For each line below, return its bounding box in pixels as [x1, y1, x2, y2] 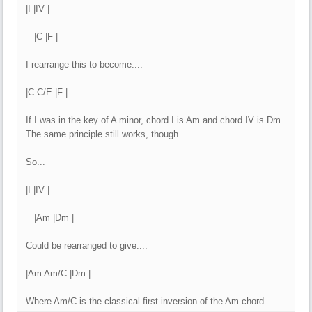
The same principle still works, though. [26, 129, 181, 139]
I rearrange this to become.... [26, 59, 143, 70]
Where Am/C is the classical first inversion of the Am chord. [26, 296, 267, 306]
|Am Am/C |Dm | [26, 268, 91, 279]
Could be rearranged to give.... [26, 240, 148, 251]
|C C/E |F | [26, 87, 68, 97]
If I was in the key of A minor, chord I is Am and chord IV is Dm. [26, 115, 283, 125]
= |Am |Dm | [26, 212, 74, 223]
